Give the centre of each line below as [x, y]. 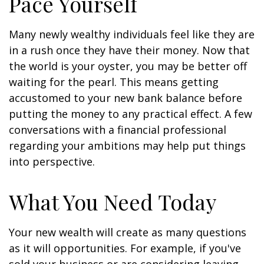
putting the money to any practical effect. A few [131, 114]
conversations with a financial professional [118, 130]
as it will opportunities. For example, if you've [125, 248]
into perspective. [52, 161]
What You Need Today [113, 202]
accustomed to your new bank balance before [126, 98]
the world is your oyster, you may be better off [128, 66]
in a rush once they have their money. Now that [129, 50]
